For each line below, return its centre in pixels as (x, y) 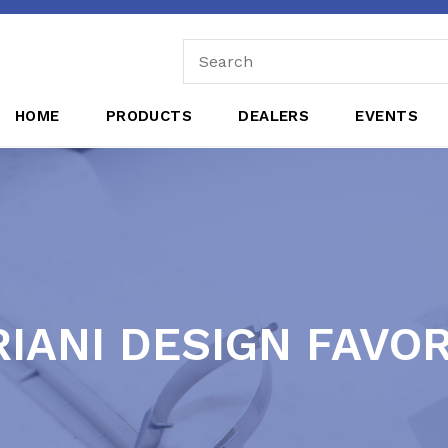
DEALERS (274, 116)
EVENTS (387, 116)
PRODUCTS (149, 116)
